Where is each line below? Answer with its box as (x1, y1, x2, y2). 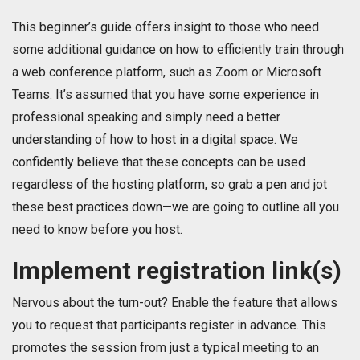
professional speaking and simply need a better (12, 109, 280, 125)
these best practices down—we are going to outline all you (12, 199, 339, 215)
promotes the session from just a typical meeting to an (12, 340, 319, 356)
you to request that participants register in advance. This (12, 317, 326, 333)
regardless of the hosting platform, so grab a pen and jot (12, 177, 327, 193)
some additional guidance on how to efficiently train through (12, 42, 344, 58)
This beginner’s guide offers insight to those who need (12, 19, 319, 35)
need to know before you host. (12, 222, 182, 238)
